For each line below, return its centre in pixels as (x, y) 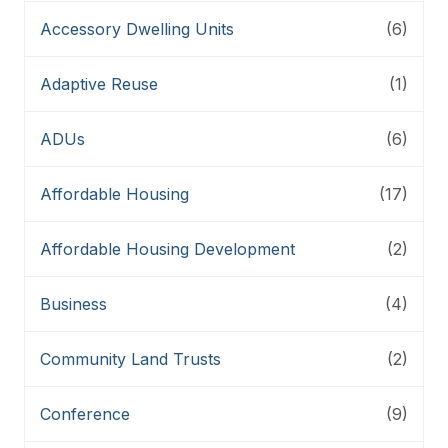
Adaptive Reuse (99, 83)
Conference (85, 413)
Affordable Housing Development (167, 248)
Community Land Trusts (130, 358)
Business (73, 303)
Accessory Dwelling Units (137, 28)
